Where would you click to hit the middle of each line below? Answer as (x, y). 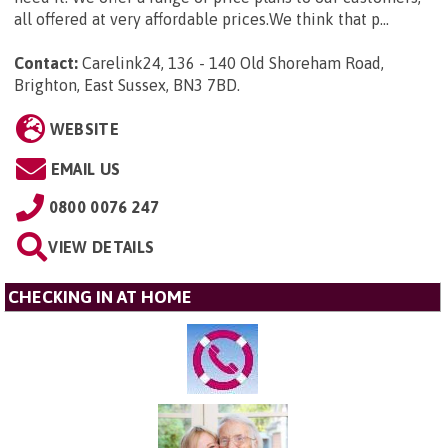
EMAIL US (85, 169)
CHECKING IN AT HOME (100, 297)
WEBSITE (84, 129)
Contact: (46, 63)
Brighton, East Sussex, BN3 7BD (125, 85)
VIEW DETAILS (101, 247)
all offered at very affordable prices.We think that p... (201, 19)
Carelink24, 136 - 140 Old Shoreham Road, (233, 63)
